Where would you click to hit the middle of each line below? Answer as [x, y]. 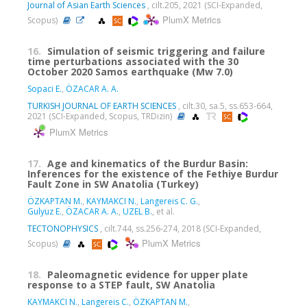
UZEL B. [137, 211]
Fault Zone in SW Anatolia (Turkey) [113, 184]
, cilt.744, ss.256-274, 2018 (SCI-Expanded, [180, 228]
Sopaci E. [45, 88]
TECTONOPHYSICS [63, 228]
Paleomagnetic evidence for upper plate [148, 274]
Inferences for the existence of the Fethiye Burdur [153, 173]
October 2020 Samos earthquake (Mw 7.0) [130, 71]
